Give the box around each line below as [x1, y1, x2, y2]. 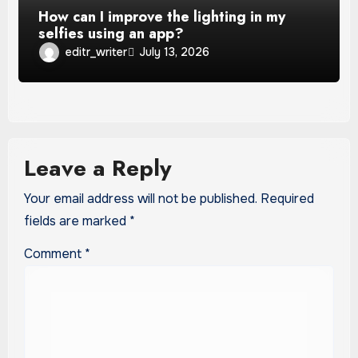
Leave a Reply [23, 152, 172, 185]
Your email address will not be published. [23, 190, 257, 208]
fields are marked [23, 213, 129, 230]
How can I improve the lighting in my [38, 6, 286, 27]
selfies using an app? [38, 22, 185, 44]
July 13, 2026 [139, 45, 210, 60]
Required [260, 190, 314, 208]
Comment [23, 245, 85, 263]
